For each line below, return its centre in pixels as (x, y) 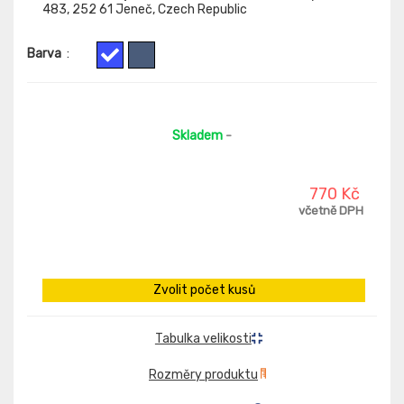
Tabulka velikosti (203, 339)
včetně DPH (331, 211)
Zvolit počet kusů (204, 290)
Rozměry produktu (203, 374)
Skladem (197, 136)
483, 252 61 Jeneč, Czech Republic (145, 10)
